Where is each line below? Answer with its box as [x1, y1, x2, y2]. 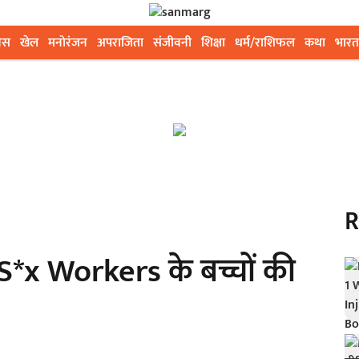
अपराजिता [97, 32, 143, 54]
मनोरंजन [48, 32, 87, 54]
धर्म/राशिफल [235, 32, 295, 54]
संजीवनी [153, 32, 192, 54]
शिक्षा [201, 32, 225, 54]
